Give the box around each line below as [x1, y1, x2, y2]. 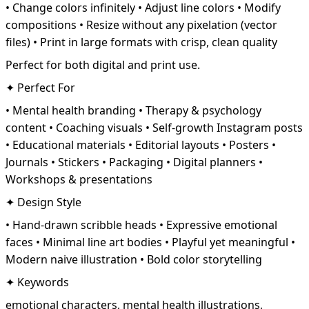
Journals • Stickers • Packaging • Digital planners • [6, 154, 263, 170]
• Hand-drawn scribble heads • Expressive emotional [6, 217, 277, 233]
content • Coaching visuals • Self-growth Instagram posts [6, 120, 303, 136]
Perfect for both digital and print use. [6, 57, 200, 73]
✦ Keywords [6, 275, 69, 290]
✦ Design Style [6, 195, 81, 210]
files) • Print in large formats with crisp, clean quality [6, 34, 277, 50]
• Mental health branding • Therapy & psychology [6, 103, 261, 119]
